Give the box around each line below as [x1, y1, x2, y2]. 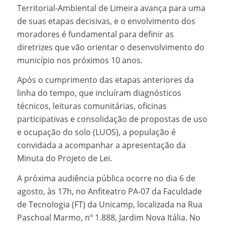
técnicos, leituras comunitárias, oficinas [17, 100, 167, 112]
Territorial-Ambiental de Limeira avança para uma [17, 2, 205, 14]
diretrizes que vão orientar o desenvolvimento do [17, 41, 204, 53]
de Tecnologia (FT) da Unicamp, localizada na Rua [17, 198, 202, 210]
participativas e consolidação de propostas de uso [17, 114, 207, 125]
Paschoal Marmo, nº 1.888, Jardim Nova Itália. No [17, 211, 200, 223]
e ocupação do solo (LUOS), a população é [17, 127, 176, 138]
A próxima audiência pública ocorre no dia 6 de [17, 172, 195, 184]
